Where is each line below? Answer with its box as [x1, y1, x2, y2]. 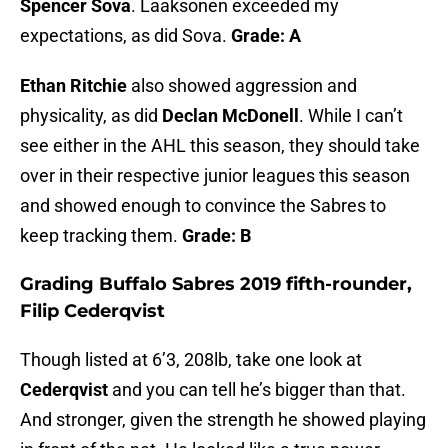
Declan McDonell [162, 105, 299, 127]
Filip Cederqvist [20, 300, 165, 323]
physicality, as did [20, 105, 162, 127]
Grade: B [182, 225, 251, 247]
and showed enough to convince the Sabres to [20, 195, 386, 217]
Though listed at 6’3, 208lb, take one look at [20, 349, 362, 371]
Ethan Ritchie [20, 75, 127, 97]
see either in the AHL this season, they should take [20, 135, 420, 157]
